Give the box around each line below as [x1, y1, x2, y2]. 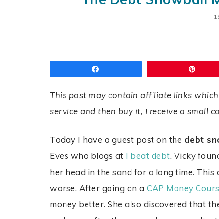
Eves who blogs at [50, 151, 126, 161]
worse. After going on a [50, 183, 147, 194]
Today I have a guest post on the [50, 134, 184, 145]
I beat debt [126, 151, 170, 161]
